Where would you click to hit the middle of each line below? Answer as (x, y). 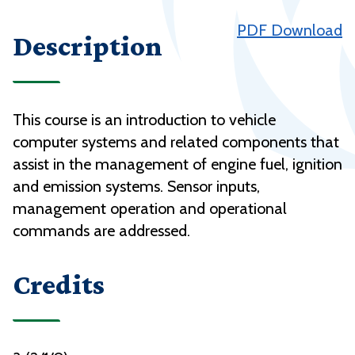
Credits (59, 285)
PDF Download (290, 31)
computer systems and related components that (176, 142)
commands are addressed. (101, 231)
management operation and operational (150, 209)
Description (88, 46)
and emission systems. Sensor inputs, (136, 187)
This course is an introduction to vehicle (144, 120)
